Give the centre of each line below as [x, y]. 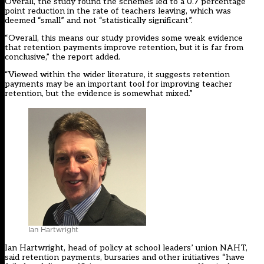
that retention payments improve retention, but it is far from [124, 48]
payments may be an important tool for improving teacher [118, 84]
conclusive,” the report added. [64, 57]
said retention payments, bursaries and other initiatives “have [125, 258]
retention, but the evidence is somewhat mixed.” [99, 94]
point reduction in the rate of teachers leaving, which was [118, 11]
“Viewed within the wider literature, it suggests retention [117, 75]
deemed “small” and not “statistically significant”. [99, 21]
